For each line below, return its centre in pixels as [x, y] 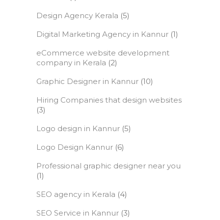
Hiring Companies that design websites [109, 100]
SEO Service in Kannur [78, 213]
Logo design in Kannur [78, 129]
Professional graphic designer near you [109, 166]
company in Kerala [71, 63]
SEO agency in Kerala [76, 194]
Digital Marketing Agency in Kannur [102, 34]
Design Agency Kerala [77, 16]
